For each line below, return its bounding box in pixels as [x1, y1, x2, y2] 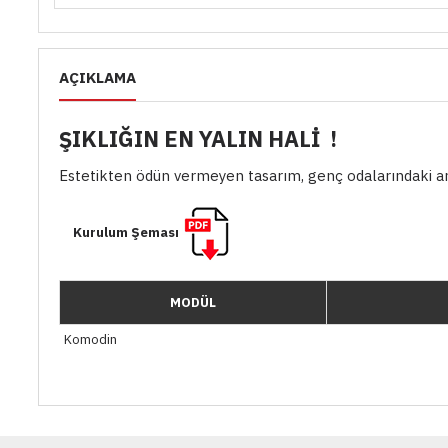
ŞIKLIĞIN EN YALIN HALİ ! [59, 123, 337, 153]
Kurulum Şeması [73, 224, 182, 242]
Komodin [64, 330, 117, 348]
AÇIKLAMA [59, 67, 136, 87]
